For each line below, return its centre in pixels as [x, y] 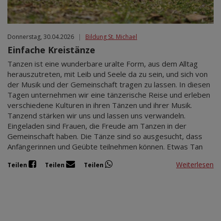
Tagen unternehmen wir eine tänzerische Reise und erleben [109, 95]
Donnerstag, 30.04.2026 [41, 37]
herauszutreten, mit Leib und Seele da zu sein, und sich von [108, 74]
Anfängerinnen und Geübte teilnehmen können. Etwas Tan [105, 147]
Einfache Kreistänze [51, 50]
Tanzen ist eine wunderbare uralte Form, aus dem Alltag [103, 64]
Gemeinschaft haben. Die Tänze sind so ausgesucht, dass [105, 136]
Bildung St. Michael [111, 37]
